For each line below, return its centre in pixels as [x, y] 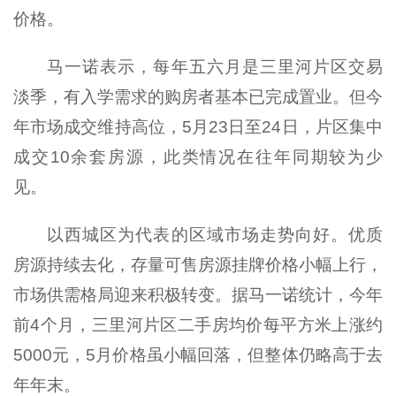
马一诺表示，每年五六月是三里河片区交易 [215, 67]
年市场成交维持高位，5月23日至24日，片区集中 [198, 127]
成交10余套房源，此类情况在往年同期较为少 [198, 157]
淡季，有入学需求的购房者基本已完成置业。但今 [198, 97]
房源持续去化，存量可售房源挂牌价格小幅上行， [198, 265]
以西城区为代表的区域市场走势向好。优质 [215, 235]
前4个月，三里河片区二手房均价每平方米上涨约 [198, 325]
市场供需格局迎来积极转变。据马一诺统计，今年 [198, 295]
